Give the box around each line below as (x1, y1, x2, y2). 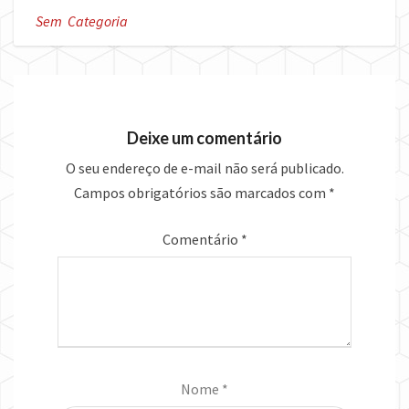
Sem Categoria (36, 12, 128, 31)
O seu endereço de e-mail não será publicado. (65, 159, 344, 178)
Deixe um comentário (127, 128, 282, 149)
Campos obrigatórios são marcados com (74, 184, 329, 203)
